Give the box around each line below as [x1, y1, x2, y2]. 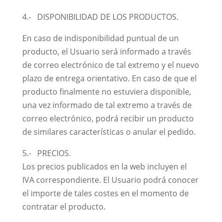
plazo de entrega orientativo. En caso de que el [22, 73, 197, 84]
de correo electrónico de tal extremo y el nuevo [22, 59, 199, 70]
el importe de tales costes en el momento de [22, 188, 189, 199]
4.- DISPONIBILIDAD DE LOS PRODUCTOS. [22, 11, 178, 22]
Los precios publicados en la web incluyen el [22, 161, 187, 172]
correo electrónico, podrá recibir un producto [22, 113, 194, 124]
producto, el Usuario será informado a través [22, 46, 191, 57]
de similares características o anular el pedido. [22, 126, 196, 137]
